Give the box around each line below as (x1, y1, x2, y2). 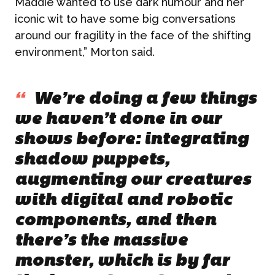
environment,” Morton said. (15, 45, 155, 58)
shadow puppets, (15, 152, 170, 169)
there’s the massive (15, 233, 188, 250)
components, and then (15, 212, 216, 230)
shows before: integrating (15, 131, 249, 149)
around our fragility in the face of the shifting (15, 29, 251, 42)
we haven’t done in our (15, 111, 222, 128)
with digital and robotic (15, 192, 232, 209)
